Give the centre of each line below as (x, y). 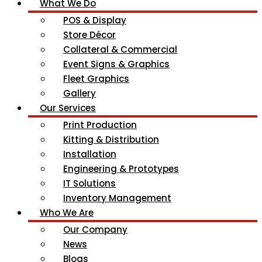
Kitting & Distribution (111, 140)
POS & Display (95, 20)
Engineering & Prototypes (121, 169)
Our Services (68, 108)
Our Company (95, 230)
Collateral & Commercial (120, 50)
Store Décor (89, 35)
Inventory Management (117, 198)
